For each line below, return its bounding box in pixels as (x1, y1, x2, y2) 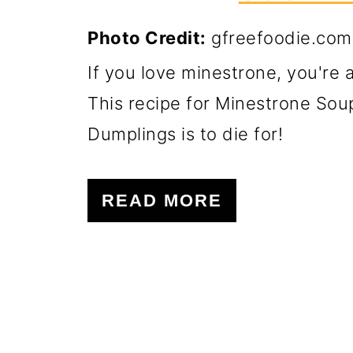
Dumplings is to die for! (87, 124, 283, 144)
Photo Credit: (87, 28, 206, 48)
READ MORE (102, 191, 222, 210)
